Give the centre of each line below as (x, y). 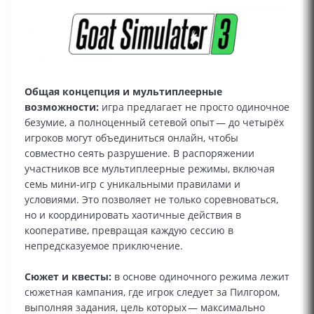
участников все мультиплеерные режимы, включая (150, 169)
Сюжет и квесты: (68, 277)
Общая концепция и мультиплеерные (123, 92)
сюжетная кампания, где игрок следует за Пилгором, (152, 292)
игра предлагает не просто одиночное (194, 107)
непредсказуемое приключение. (104, 246)
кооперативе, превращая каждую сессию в (129, 231)
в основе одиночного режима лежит (200, 277)
